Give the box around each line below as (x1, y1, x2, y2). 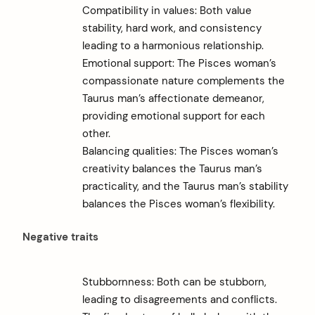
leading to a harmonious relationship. (82, 38, 264, 53)
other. (82, 126, 110, 141)
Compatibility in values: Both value (82, 3, 252, 18)
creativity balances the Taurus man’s (82, 161, 262, 176)
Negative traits (22, 230, 98, 245)
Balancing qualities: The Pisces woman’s (82, 143, 278, 158)
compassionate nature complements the (82, 73, 285, 88)
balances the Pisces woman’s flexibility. (82, 196, 275, 211)
